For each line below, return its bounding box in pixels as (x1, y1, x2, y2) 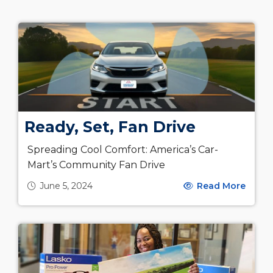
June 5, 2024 (40, 180, 93, 191)
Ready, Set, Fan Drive (24, 117, 196, 136)
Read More (194, 180, 246, 191)
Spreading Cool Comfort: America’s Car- (27, 143, 218, 155)
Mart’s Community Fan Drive (27, 158, 165, 171)
